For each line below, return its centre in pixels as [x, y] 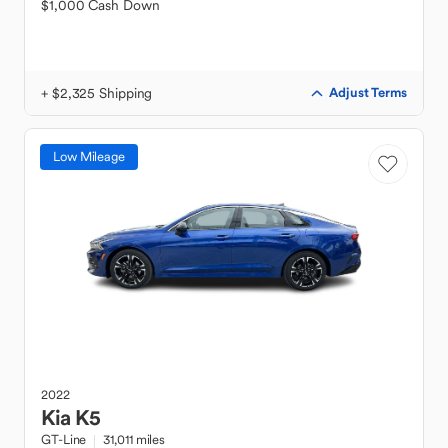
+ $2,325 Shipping [97, 93]
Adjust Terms [368, 92]
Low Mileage [89, 156]
